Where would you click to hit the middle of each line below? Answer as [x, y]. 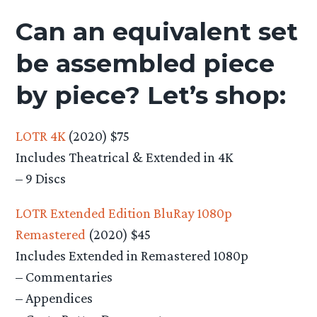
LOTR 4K [42, 136]
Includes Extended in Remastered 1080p [132, 255]
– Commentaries [64, 276]
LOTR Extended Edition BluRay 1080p [124, 213]
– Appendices [54, 298]
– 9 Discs [41, 178]
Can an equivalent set [157, 32]
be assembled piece [145, 64]
